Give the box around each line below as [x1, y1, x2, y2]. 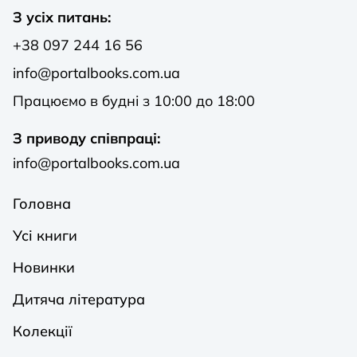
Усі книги [13, 226, 77, 245]
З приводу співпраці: [13, 129, 160, 148]
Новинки [13, 258, 75, 277]
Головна [13, 194, 71, 214]
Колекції [13, 322, 73, 341]
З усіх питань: [13, 8, 111, 27]
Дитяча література [13, 290, 145, 309]
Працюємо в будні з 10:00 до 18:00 [13, 92, 255, 111]
